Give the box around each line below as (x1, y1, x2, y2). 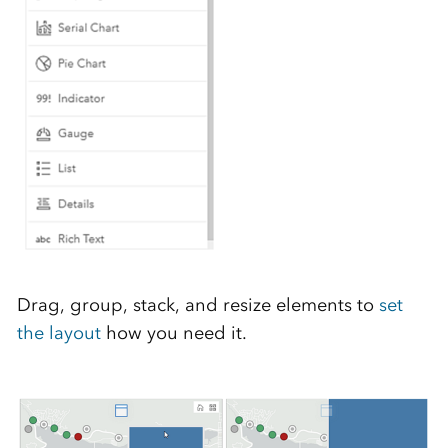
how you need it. (100, 321, 247, 344)
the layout (16, 321, 101, 344)
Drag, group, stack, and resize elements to (16, 293, 379, 316)
